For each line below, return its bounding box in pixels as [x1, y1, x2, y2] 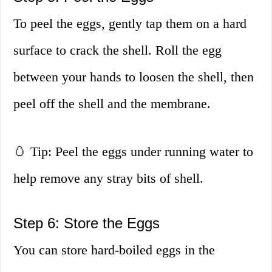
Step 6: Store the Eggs [13, 215, 160, 232]
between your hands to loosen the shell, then [13, 69, 254, 85]
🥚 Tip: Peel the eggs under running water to [13, 144, 254, 160]
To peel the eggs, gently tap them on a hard [13, 16, 247, 32]
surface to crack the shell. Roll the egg [13, 42, 222, 58]
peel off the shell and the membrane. [13, 96, 211, 112]
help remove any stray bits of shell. [13, 171, 204, 186]
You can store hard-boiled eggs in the [13, 242, 216, 258]
